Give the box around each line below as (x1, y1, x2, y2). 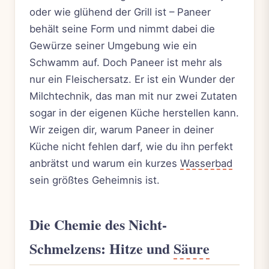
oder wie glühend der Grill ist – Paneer (29, 5, 211, 18)
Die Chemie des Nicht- (29, 213, 167, 235)
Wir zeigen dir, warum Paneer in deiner (29, 123, 214, 136)
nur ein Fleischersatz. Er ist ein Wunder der (29, 73, 235, 85)
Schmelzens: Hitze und (29, 237, 174, 259)
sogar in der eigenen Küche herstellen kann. (29, 106, 239, 119)
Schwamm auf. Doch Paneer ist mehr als (29, 56, 222, 68)
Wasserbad (180, 157, 232, 169)
